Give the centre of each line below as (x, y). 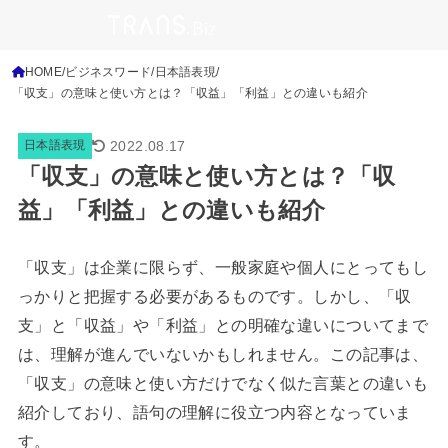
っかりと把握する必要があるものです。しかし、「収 (214, 296)
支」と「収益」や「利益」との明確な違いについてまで (223, 325)
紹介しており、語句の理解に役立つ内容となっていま (214, 412)
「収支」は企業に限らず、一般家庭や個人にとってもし (223, 267)
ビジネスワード (108, 71)
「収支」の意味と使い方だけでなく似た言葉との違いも (223, 383)
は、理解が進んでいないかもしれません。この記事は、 (223, 354)
